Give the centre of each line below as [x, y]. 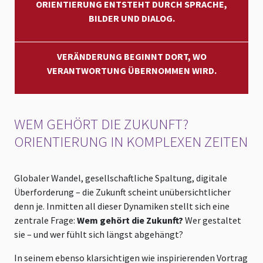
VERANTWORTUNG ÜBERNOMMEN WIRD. [131, 71]
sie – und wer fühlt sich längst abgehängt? [99, 235]
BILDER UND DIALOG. [131, 18]
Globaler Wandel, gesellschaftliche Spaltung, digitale [121, 178]
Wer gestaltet [212, 220]
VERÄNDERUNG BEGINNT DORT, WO [131, 57]
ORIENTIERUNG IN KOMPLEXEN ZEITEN [131, 142]
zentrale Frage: [45, 220]
